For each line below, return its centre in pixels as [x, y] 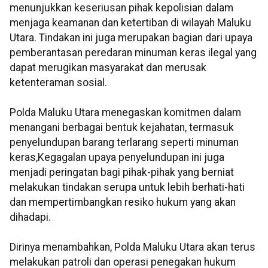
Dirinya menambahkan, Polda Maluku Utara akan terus [133, 247]
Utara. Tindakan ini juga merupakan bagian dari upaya [131, 38]
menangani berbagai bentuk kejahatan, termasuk [122, 128]
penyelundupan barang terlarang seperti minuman [124, 143]
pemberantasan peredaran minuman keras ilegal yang [133, 53]
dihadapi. [30, 217]
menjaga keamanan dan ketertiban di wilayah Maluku [130, 23]
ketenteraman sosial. [58, 83]
